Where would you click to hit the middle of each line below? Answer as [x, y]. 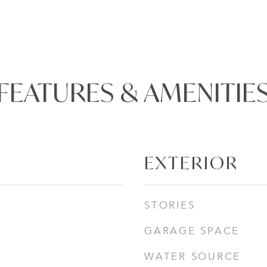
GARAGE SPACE [192, 231]
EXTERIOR [191, 163]
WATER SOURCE [193, 257]
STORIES [170, 205]
